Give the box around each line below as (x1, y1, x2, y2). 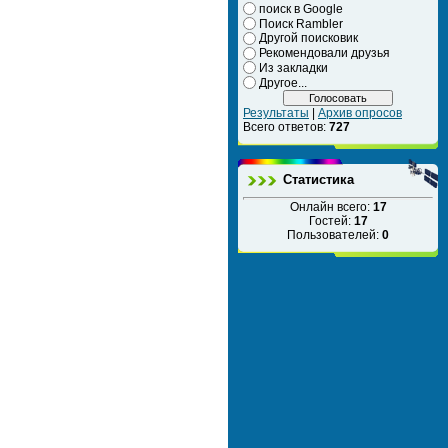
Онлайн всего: (289, 199, 373, 214)
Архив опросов (318, 105, 402, 120)
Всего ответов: (243, 119, 329, 134)
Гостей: (308, 213, 354, 228)
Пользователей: (287, 227, 382, 242)
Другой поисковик (259, 31, 358, 46)
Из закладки (259, 60, 328, 75)
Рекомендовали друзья (259, 46, 390, 61)
